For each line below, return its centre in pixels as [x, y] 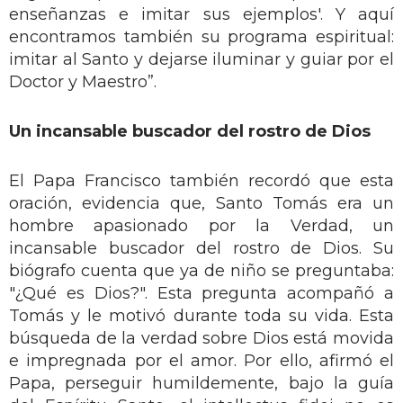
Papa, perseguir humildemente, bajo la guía [201, 383]
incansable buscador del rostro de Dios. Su [201, 248]
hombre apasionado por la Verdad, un [201, 225]
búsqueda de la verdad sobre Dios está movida [201, 338]
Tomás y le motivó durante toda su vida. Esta [201, 315]
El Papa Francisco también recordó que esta [201, 180]
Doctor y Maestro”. [83, 81]
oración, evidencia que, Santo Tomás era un [201, 203]
